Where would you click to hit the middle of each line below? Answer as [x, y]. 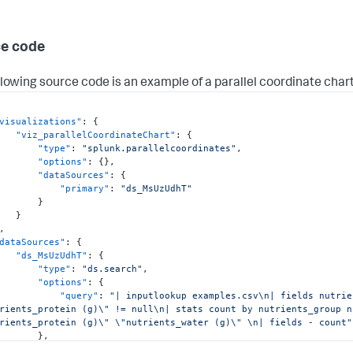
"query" [80, 295]
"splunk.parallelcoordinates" [160, 148]
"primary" [85, 188]
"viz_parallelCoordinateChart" [96, 134]
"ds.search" [113, 268]
